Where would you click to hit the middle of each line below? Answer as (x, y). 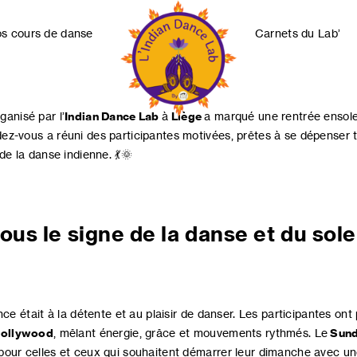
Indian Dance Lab (112, 116)
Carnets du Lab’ (298, 33)
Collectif (142, 183)
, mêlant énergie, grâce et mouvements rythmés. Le (192, 333)
